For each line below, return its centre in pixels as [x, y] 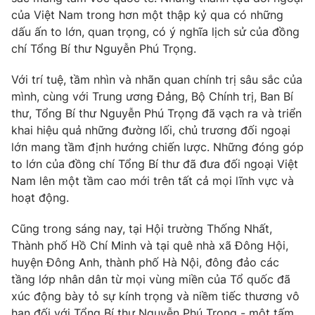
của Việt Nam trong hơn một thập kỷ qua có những [147, 14]
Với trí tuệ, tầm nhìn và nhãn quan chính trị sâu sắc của [157, 79]
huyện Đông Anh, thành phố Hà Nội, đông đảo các [145, 262]
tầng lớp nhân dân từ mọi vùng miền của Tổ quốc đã [151, 279]
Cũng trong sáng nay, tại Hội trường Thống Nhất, [142, 228]
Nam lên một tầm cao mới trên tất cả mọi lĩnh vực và [153, 180]
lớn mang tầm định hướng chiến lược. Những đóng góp [157, 147]
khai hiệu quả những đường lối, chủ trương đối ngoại [151, 130]
